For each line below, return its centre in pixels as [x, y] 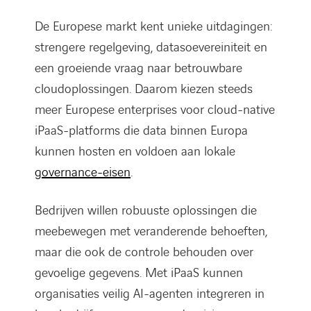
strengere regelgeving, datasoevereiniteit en [151, 47]
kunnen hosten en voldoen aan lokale [135, 151]
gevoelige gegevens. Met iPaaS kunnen [139, 273]
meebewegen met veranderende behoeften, [151, 231]
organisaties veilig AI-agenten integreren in [150, 294]
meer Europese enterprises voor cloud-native [155, 110]
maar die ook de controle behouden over [144, 252]
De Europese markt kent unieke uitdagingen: [154, 26]
